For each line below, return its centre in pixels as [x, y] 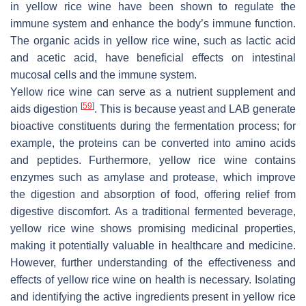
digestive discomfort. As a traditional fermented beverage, [153, 211]
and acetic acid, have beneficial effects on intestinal [153, 58]
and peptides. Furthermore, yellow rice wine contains [153, 160]
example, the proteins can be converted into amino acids [153, 143]
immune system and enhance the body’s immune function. [153, 24]
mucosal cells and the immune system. [103, 75]
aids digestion [45, 109]
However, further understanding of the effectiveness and [153, 263]
